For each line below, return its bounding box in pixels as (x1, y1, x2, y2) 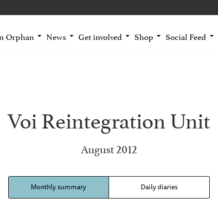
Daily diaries (140, 182, 178, 193)
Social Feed (165, 30, 206, 42)
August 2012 (80, 140, 137, 156)
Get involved (78, 30, 122, 42)
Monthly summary (31, 182, 87, 193)
